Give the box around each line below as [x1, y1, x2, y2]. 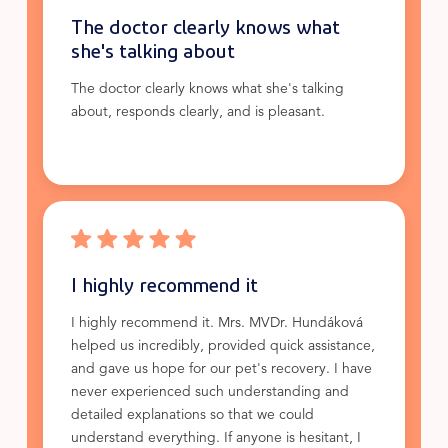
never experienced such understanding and [70, 386, 349, 400]
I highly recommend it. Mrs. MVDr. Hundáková [70, 317, 363, 331]
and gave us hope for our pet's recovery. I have [70, 363, 372, 377]
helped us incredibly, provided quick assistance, [70, 340, 375, 354]
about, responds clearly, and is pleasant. [70, 106, 325, 120]
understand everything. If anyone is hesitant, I [70, 432, 361, 446]
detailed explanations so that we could [70, 409, 314, 423]
